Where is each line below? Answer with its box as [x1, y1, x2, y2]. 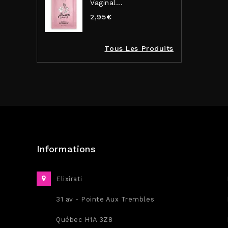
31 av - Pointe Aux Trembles [56, 195, 155, 203]
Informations [37, 144, 96, 154]
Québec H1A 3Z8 [56, 216, 113, 223]
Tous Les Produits [104, 44, 174, 52]
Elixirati [56, 175, 82, 183]
